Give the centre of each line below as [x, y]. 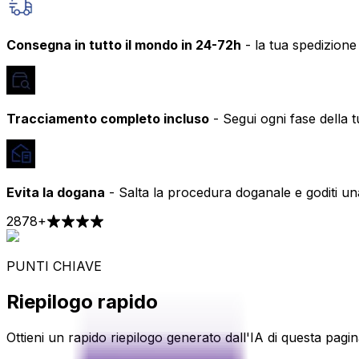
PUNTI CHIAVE [54, 266]
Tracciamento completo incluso [108, 119]
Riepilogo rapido [82, 302]
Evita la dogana [56, 193]
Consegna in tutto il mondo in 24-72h [124, 45]
